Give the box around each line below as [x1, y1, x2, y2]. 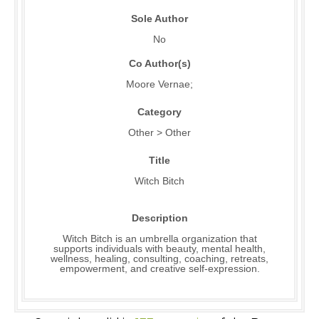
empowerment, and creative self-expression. [59, 263, 260, 275]
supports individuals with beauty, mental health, [53, 243, 266, 255]
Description [131, 212, 188, 224]
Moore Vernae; [126, 78, 193, 90]
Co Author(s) [128, 58, 191, 70]
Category [137, 106, 182, 118]
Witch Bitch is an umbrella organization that [62, 233, 257, 245]
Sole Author [131, 13, 188, 25]
